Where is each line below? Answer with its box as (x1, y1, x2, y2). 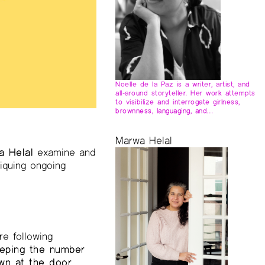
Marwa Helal (115, 134, 173, 147)
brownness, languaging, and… (115, 106, 214, 115)
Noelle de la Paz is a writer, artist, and (115, 79, 250, 88)
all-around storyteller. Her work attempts (115, 88, 256, 97)
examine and (33, 146, 96, 159)
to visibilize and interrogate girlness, (115, 97, 240, 106)
